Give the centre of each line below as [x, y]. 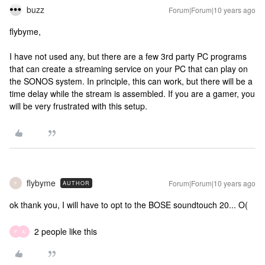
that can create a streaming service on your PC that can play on [129, 69]
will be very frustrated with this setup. [78, 106]
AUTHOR [76, 183]
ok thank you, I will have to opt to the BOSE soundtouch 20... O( [129, 205]
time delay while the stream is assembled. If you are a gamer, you [132, 93]
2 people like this [66, 231]
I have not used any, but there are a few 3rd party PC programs [128, 56]
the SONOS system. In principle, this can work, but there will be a [131, 81]
